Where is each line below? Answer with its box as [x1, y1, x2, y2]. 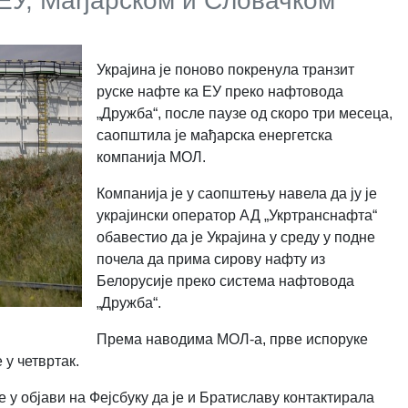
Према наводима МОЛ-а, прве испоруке [96, 331, 368, 347]
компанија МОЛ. [96, 148, 206, 165]
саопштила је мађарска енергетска [96, 127, 332, 143]
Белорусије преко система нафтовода [96, 272, 354, 289]
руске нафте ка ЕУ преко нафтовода [96, 83, 343, 99]
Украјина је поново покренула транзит [96, 61, 354, 77]
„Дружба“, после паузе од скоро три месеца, [96, 105, 393, 121]
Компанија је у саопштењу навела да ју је [96, 185, 377, 201]
